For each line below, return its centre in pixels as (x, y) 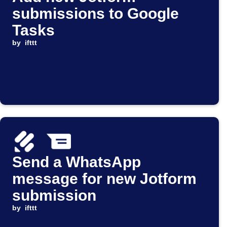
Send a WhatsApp (77, 162)
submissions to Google (96, 14)
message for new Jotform (104, 179)
